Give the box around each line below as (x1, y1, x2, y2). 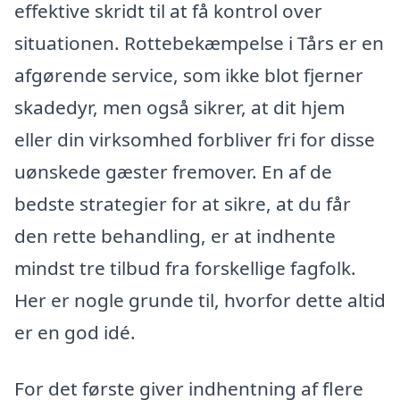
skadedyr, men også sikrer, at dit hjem (14, 94, 345, 120)
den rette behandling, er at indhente (14, 222, 336, 248)
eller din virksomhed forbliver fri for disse (14, 126, 375, 152)
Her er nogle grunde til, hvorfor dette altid (14, 287, 386, 312)
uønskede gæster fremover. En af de (14, 158, 332, 184)
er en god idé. (14, 319, 136, 345)
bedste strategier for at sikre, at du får (14, 190, 351, 216)
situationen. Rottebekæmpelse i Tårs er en (14, 29, 384, 55)
